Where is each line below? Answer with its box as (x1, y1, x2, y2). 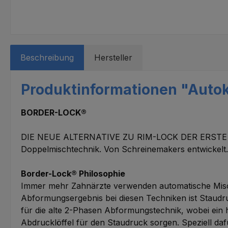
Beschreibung (20, 52, 74, 63)
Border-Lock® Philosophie (21, 168, 127, 179)
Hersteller (94, 52, 132, 63)
